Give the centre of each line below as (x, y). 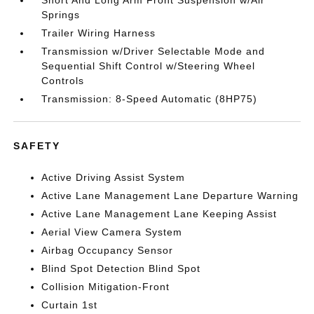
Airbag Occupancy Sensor (108, 250)
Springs (61, 15)
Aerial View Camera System (112, 232)
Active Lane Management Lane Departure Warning (170, 196)
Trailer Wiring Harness (99, 33)
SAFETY (37, 146)
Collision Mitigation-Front (106, 287)
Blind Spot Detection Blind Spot (121, 268)
